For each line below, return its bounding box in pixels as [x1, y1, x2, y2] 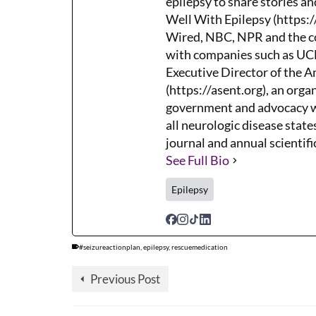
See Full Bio [166, 152, 229, 168]
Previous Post [90, 271, 160, 286]
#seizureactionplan [79, 242, 140, 251]
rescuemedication [171, 242, 228, 251]
